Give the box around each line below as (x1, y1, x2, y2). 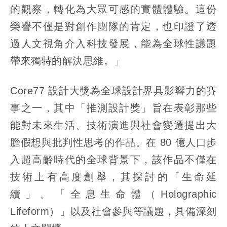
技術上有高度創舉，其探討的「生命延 (10, 171, 217, 183)
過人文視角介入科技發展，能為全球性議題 (10, 38, 217, 50)
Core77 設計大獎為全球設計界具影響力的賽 (10, 85, 217, 97)
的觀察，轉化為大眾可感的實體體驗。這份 (10, 4, 217, 15)
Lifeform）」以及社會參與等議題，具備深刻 (10, 206, 217, 217)
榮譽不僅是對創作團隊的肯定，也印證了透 (10, 21, 217, 32)
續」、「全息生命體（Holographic (10, 188, 217, 200)
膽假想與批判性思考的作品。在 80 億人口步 (10, 137, 217, 148)
